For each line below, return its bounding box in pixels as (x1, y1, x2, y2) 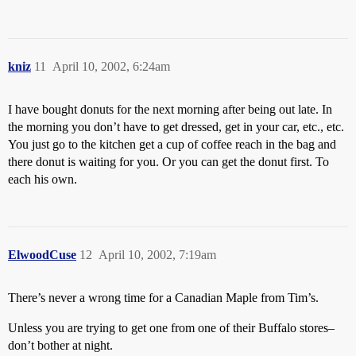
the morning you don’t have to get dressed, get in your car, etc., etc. (8, 120, 344, 133)
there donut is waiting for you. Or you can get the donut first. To (8, 155, 329, 168)
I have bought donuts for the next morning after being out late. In (8, 103, 332, 116)
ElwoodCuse (8, 248, 76, 261)
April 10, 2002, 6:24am (52, 60, 170, 73)
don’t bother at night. (8, 339, 113, 352)
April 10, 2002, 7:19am (99, 248, 216, 261)
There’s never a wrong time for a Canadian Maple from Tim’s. (8, 291, 319, 304)
